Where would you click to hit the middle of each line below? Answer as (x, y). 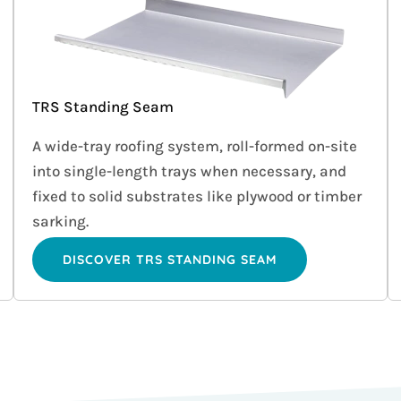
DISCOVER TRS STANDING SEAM (170, 260)
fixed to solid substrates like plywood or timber (197, 196)
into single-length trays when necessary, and (190, 171)
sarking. (61, 222)
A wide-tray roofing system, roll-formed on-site (195, 146)
